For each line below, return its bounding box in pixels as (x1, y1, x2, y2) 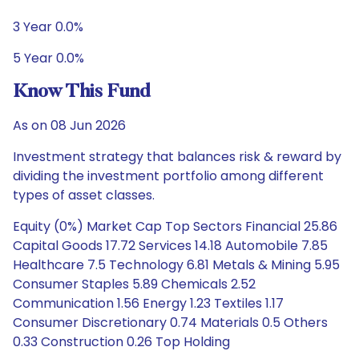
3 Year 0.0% (13, 18, 83, 36)
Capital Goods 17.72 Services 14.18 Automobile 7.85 (13, 236, 328, 255)
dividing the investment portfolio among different (13, 167, 324, 185)
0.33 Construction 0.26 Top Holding (13, 333, 230, 351)
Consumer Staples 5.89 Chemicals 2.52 (13, 275, 256, 293)
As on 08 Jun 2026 (13, 116, 126, 135)
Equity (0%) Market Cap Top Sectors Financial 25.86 (13, 217, 337, 236)
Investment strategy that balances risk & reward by (13, 147, 341, 166)
